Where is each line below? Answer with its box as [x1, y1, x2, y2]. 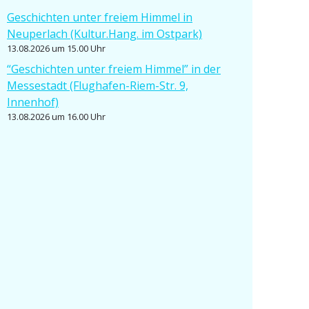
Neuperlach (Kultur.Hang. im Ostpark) [6, 26, 202, 42]
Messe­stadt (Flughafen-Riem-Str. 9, [6, 78, 188, 94]
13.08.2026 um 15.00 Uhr [6, 42, 106, 55]
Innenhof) [6, 94, 59, 110]
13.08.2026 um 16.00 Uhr [6, 110, 106, 123]
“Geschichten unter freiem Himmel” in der [6, 61, 221, 77]
